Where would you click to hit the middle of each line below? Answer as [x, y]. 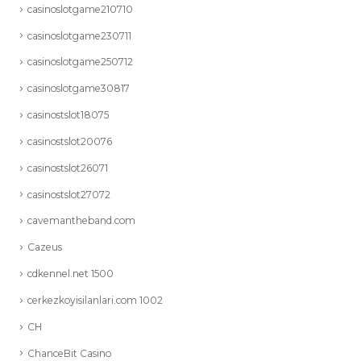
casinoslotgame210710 [80, 9]
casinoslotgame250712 [80, 62]
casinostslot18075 [68, 115]
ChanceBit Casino [69, 353]
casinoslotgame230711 [79, 35]
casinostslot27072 [69, 194]
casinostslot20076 [70, 141]
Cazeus [45, 247]
